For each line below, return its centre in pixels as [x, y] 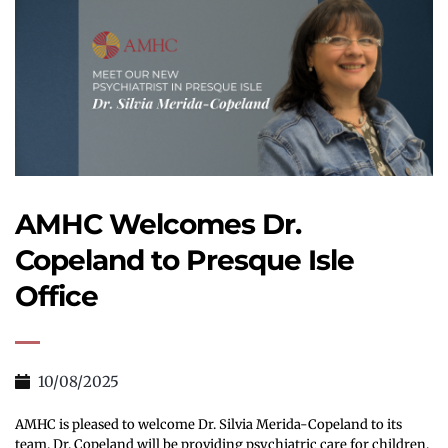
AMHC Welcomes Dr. [158, 224]
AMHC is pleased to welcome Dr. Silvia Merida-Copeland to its [208, 425]
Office [56, 296]
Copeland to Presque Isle [184, 260]
